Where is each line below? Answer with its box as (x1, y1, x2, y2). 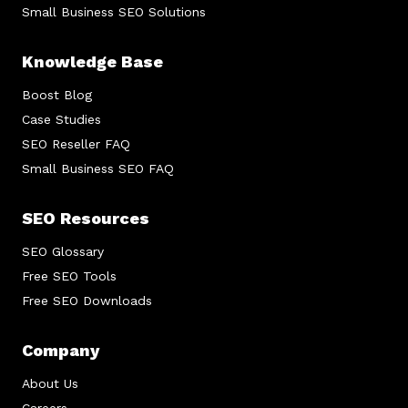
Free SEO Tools (22, 269, 117, 284)
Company (22, 341, 99, 361)
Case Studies (22, 112, 101, 127)
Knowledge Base (22, 52, 163, 72)
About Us (22, 376, 78, 392)
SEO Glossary (22, 244, 104, 260)
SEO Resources (22, 209, 149, 229)
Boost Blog (22, 87, 92, 103)
